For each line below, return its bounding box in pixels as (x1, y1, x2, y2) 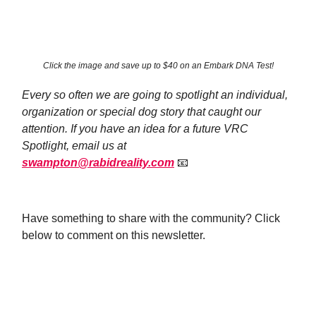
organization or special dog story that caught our (22, 105, 261, 118)
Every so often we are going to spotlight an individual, (22, 88, 288, 101)
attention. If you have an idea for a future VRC (22, 122, 248, 135)
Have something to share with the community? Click (22, 212, 280, 224)
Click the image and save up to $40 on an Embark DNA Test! (42, 60, 274, 71)
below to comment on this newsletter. (22, 229, 205, 241)
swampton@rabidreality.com (22, 156, 174, 169)
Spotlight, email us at (22, 139, 126, 152)
